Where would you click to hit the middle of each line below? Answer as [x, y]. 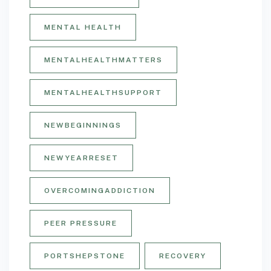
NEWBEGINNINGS [83, 126]
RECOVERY [183, 256]
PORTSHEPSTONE [85, 256]
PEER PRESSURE [81, 224]
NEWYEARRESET [81, 158]
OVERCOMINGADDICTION [100, 191]
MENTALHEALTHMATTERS [103, 60]
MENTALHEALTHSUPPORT [103, 93]
